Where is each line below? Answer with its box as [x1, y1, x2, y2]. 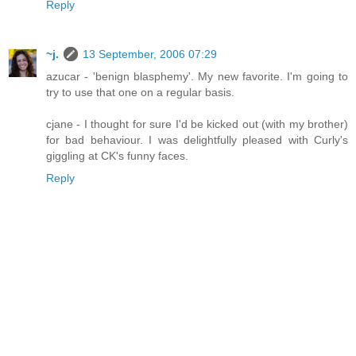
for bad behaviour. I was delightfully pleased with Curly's [46, 133, 348, 146]
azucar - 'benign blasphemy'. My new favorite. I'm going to [46, 69, 348, 83]
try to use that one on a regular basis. [46, 85, 234, 99]
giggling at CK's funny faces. [46, 149, 188, 162]
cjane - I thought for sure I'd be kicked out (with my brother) [46, 117, 348, 130]
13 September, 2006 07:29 [83, 47, 217, 60]
